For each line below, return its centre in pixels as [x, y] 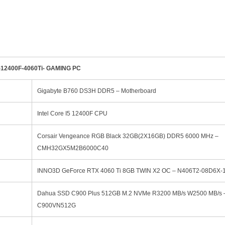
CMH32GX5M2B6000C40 [73, 148]
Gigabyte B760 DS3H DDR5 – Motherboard [97, 91]
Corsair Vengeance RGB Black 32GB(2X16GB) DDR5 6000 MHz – [128, 136]
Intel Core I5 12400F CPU [72, 113]
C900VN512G [57, 205]
